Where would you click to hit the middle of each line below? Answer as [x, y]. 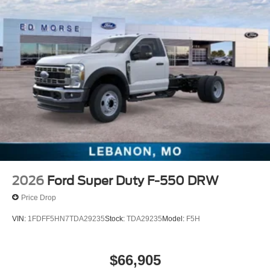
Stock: [116, 218]
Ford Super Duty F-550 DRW [133, 181]
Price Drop [39, 197]
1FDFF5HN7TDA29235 [66, 218]
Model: [174, 218]
